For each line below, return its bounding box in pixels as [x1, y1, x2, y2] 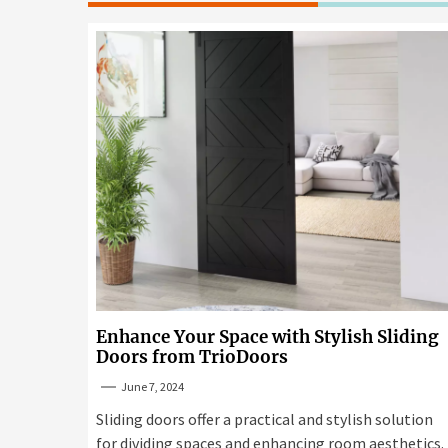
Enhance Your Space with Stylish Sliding [96, 326, 439, 348]
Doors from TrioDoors [96, 346, 288, 368]
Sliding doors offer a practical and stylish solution [96, 409, 433, 429]
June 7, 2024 [121, 379, 184, 394]
